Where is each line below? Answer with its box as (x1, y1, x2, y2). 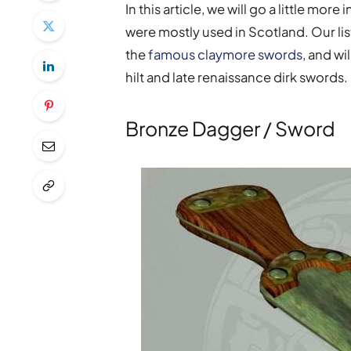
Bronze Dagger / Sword (125, 116, 336, 142)
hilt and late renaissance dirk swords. (125, 68, 349, 85)
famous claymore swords (148, 45, 303, 63)
